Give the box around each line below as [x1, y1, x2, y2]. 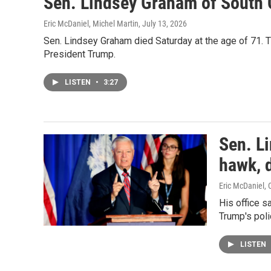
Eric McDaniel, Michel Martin [44, 19, 139, 29]
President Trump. [44, 48, 116, 60]
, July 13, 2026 [139, 19, 187, 29]
